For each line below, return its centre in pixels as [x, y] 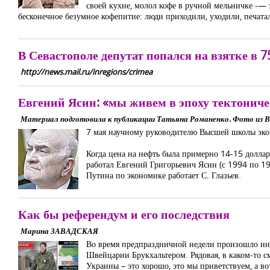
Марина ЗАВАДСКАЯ [59, 231]
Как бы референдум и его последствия [124, 214]
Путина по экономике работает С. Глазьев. [164, 175]
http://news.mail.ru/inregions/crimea [86, 72]
